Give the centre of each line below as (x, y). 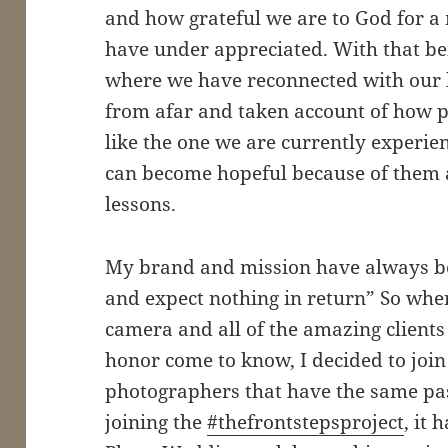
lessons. (141, 204)
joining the (156, 422)
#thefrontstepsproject (306, 422)
